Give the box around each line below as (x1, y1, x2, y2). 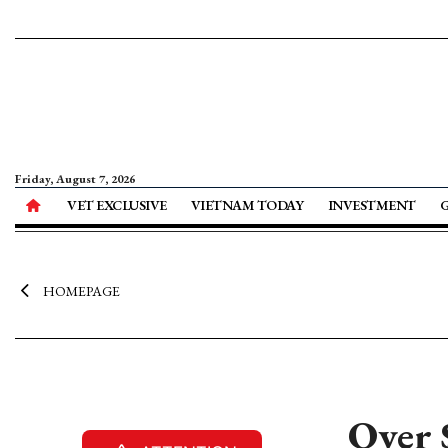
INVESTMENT (327, 196, 416, 214)
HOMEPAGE (42, 282, 120, 300)
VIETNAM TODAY (190, 196, 304, 214)
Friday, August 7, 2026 (15, 171, 135, 187)
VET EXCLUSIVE (67, 196, 167, 214)
